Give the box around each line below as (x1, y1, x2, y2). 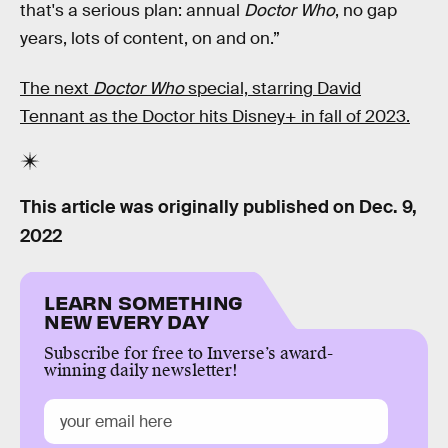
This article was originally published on (20, 195, 359, 218)
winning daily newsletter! (44, 360, 238, 382)
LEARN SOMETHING (44, 289, 244, 315)
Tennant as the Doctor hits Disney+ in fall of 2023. (20, 106, 410, 128)
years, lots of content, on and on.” (20, 28, 280, 50)
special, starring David (184, 78, 361, 100)
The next (20, 78, 93, 100)
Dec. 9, (359, 195, 417, 218)
